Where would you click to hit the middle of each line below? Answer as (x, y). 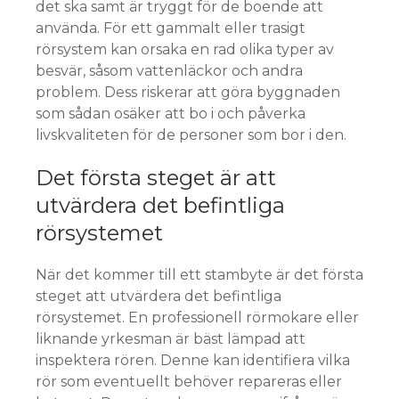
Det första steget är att (156, 177)
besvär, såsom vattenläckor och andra (169, 70)
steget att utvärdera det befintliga (159, 296)
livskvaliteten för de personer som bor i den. (191, 134)
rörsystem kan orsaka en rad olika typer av (185, 49)
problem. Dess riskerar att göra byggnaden (188, 92)
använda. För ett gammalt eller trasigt (171, 28)
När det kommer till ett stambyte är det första (199, 274)
